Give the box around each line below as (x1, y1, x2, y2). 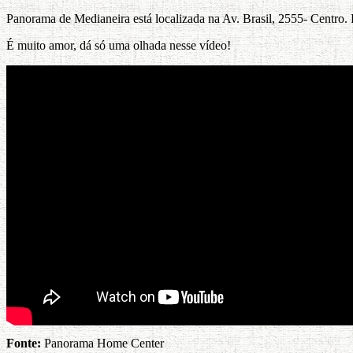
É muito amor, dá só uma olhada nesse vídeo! (6, 38, 231, 52)
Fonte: (6, 336, 41, 350)
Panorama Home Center (41, 336, 164, 350)
